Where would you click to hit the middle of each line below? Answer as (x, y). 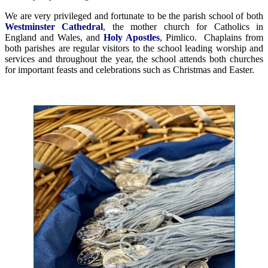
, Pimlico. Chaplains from (211, 38)
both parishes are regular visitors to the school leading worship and (134, 48)
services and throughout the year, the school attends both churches (134, 59)
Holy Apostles (132, 38)
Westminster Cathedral (54, 27)
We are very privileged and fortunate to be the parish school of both (134, 16)
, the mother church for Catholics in (183, 27)
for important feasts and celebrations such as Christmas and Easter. (130, 70)
